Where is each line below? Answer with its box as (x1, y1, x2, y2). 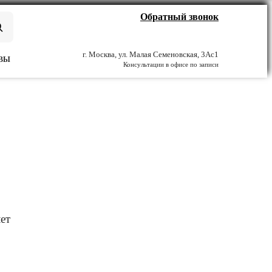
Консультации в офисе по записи (123, 61, 219, 68)
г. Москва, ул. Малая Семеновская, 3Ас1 (83, 50, 219, 59)
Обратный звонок (140, 11, 219, 22)
